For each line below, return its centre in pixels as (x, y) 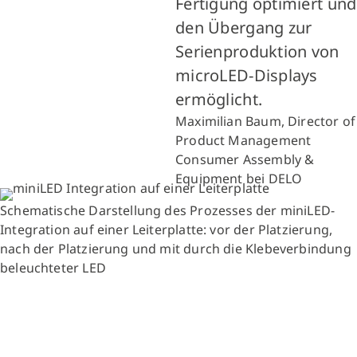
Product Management (243, 140)
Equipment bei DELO (239, 178)
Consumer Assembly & (245, 159)
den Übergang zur (244, 27)
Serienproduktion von (257, 51)
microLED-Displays (247, 75)
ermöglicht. (219, 99)
